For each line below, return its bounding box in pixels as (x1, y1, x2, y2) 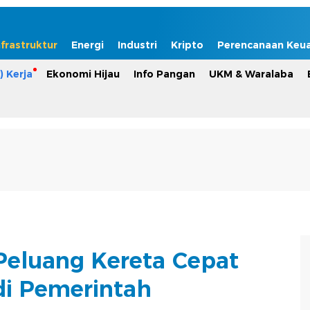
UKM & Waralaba (209, 68, 293, 80)
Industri (118, 39, 157, 51)
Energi (71, 39, 104, 51)
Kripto (171, 39, 203, 51)
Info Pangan (134, 68, 195, 80)
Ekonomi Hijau (46, 68, 120, 80)
